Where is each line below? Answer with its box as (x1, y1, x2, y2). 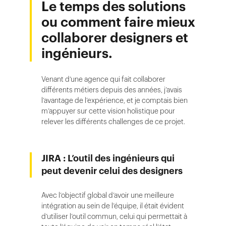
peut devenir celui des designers (41, 164, 183, 178)
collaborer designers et (41, 28, 188, 47)
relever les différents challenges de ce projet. (41, 117, 185, 127)
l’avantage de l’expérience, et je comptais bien (41, 95, 188, 105)
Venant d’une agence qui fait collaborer (41, 74, 165, 84)
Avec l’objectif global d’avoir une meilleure (41, 190, 174, 200)
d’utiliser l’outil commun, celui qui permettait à (41, 211, 187, 221)
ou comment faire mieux (41, 13, 195, 32)
